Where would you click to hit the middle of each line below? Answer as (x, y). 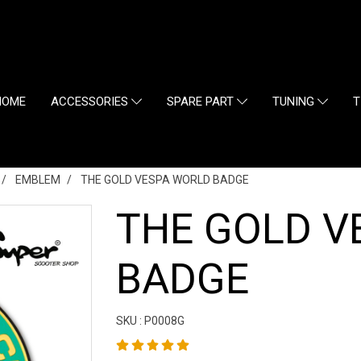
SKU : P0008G (150, 320)
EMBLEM (38, 179)
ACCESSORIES (91, 102)
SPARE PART (202, 102)
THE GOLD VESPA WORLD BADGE (165, 179)
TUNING (295, 102)
